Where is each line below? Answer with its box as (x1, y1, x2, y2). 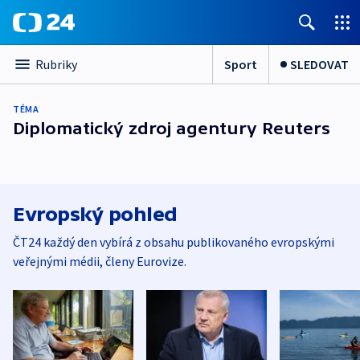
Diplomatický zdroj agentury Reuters (13, 119, 330, 137)
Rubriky (35, 56, 77, 72)
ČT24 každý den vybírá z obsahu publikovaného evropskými (13, 234, 334, 250)
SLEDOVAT (290, 55, 349, 72)
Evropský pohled (13, 203, 178, 225)
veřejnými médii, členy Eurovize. (13, 253, 186, 269)
